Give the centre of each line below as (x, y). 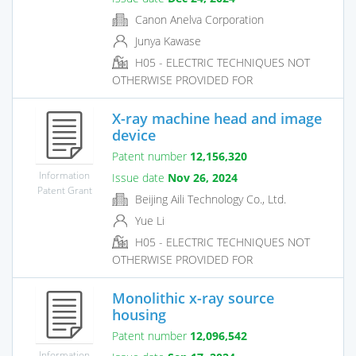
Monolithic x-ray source (193, 298)
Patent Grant (64, 190)
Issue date (140, 177)
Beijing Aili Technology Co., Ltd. (209, 199)
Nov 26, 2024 (203, 177)
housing (139, 314)
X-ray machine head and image (217, 118)
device (134, 135)
